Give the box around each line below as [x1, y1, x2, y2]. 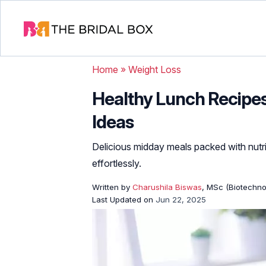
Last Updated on [92, 195, 156, 204]
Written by [92, 182, 132, 192]
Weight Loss [128, 64, 181, 75]
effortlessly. [92, 157, 141, 169]
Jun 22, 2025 [156, 195, 206, 204]
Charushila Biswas [132, 182, 202, 192]
